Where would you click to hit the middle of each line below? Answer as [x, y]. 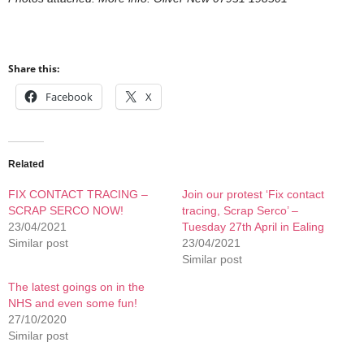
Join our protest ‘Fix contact [253, 194]
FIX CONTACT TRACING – [78, 194]
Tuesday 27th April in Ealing [253, 227]
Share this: [34, 69]
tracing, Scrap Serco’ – [240, 210]
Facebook [69, 97]
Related [26, 164]
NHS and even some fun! [73, 303]
